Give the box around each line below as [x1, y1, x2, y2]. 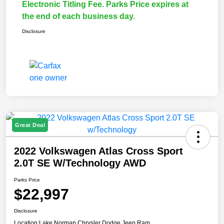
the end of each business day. [22, 12, 135, 21]
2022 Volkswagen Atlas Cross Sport [14, 145, 183, 157]
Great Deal [15, 122, 45, 128]
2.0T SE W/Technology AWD [14, 157, 146, 169]
